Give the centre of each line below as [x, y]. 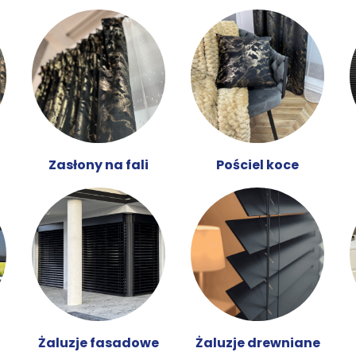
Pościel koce [257, 165]
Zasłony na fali [99, 165]
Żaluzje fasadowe [99, 343]
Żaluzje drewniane [257, 343]
